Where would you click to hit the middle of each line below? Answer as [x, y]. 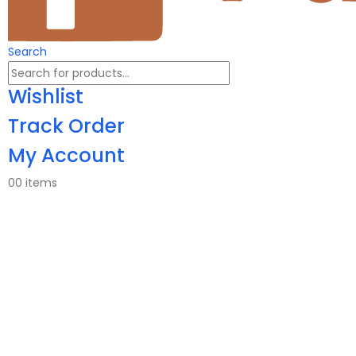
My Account [66, 155]
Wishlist [46, 96]
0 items [36, 182]
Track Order [66, 126]
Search [27, 51]
